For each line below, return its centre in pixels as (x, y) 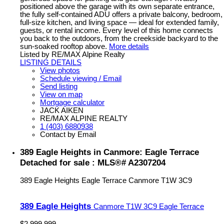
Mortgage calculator (72, 102)
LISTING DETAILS (51, 62)
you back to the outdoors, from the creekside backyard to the (119, 38)
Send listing (59, 86)
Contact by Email (68, 134)
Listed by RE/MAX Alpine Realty (72, 54)
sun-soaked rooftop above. (63, 46)
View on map (61, 94)
